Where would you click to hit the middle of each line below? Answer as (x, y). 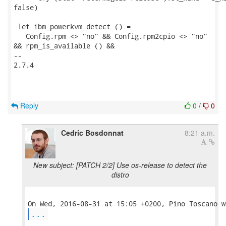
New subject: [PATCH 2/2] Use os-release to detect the (120, 165)
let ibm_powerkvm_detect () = (72, 26)
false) (26, 7)
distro (120, 175)
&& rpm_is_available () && (64, 46)
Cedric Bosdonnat (92, 133)
